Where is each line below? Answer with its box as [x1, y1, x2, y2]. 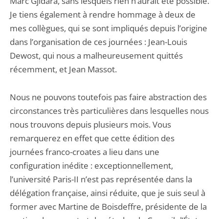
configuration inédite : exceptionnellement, [10, 160, 173, 171]
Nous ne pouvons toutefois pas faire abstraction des [10, 91, 207, 103]
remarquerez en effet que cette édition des [10, 132, 175, 144]
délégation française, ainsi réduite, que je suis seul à [10, 187, 205, 198]
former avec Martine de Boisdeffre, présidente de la [10, 201, 207, 212]
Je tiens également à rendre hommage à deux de [10, 9, 196, 20]
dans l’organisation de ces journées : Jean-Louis [10, 36, 187, 47]
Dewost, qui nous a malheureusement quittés [10, 50, 183, 61]
